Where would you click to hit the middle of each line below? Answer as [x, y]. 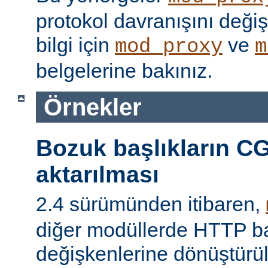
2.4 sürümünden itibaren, [151, 204]
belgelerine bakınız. [124, 70]
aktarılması [98, 175]
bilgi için [75, 45]
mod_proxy [169, 46]
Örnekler [92, 107]
